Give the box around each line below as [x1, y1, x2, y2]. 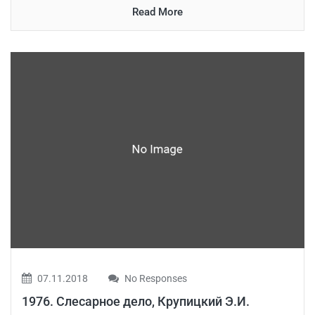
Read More [132, 6, 183, 19]
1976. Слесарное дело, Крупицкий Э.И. [22, 293, 250, 309]
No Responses [122, 272, 187, 284]
